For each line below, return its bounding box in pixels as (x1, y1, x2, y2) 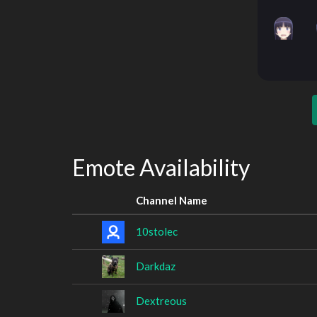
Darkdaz (136, 259, 175, 272)
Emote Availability (72, 154, 250, 181)
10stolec (136, 224, 178, 238)
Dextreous (136, 294, 187, 307)
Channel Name (136, 193, 207, 207)
